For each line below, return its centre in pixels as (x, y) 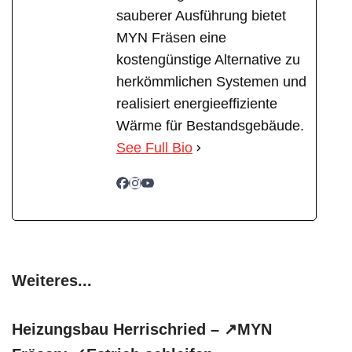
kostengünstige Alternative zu (208, 60)
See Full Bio (154, 148)
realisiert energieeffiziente (197, 104)
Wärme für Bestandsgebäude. (210, 126)
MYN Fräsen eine (171, 38)
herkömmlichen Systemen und (211, 82)
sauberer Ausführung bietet (201, 16)
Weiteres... (52, 281)
